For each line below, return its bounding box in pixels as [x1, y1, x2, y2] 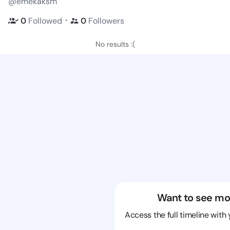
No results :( [95, 40, 135, 49]
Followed [28, 15, 62, 26]
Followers [88, 15, 124, 26]
